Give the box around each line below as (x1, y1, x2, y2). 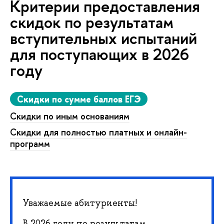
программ (10, 137, 50, 150)
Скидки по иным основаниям (10, 110, 129, 123)
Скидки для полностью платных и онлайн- (10, 126, 187, 139)
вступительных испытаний (10, 27, 197, 49)
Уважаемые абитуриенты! (22, 196, 137, 209)
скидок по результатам (10, 11, 173, 33)
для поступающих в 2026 (10, 43, 189, 65)
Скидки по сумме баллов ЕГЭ (16, 92, 141, 105)
